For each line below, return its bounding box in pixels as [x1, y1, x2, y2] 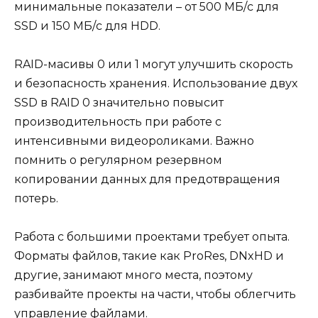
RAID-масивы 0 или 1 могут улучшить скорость [14, 57, 293, 72]
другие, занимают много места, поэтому [14, 268, 253, 283]
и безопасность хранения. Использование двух [14, 77, 297, 91]
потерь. [14, 192, 58, 206]
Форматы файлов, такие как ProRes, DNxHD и [14, 249, 284, 263]
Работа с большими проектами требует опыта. [14, 230, 290, 244]
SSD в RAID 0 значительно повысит [14, 96, 224, 110]
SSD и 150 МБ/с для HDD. [14, 18, 160, 33]
